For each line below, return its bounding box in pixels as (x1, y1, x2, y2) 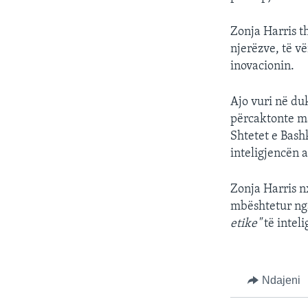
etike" (230, 217, 265, 230)
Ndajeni (261, 274, 300, 286)
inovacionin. (230, 59, 295, 73)
